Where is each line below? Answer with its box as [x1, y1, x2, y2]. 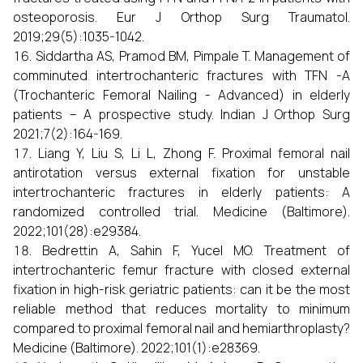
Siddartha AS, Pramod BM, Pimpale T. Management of [35, 47, 350, 65]
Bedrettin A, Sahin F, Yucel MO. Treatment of [42, 241, 350, 259]
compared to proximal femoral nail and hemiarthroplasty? [13, 319, 350, 337]
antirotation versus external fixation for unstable [13, 164, 350, 181]
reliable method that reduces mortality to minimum [13, 300, 350, 318]
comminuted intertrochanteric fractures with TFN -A [13, 66, 350, 84]
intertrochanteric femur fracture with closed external [13, 261, 350, 279]
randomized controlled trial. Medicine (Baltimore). [13, 203, 350, 220]
